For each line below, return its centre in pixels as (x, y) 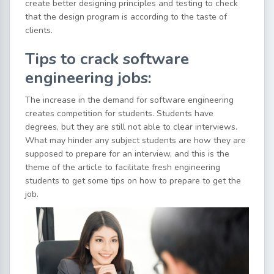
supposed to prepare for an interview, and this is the (127, 154)
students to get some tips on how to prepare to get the (133, 181)
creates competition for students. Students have (119, 114)
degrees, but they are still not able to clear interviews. (131, 127)
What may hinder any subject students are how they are (135, 141)
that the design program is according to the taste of (126, 17)
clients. (39, 31)
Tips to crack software (107, 59)
